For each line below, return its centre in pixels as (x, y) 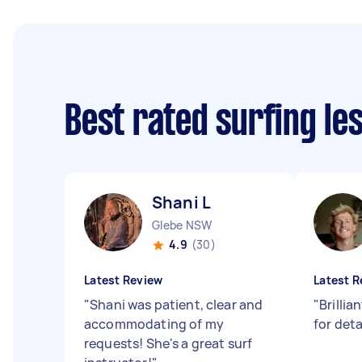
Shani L (182, 202)
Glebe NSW (182, 225)
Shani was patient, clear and (177, 305)
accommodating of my (154, 324)
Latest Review (124, 280)
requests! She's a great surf (168, 343)
